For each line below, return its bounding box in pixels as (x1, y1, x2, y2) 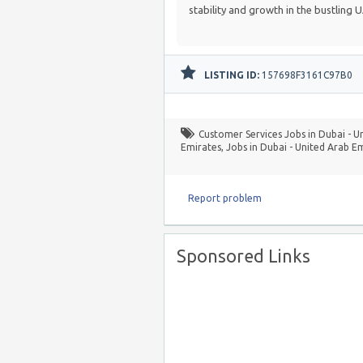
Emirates (181, 142, 221, 152)
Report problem (188, 193, 262, 203)
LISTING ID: (204, 70, 259, 80)
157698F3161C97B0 (259, 70, 352, 80)
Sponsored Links (177, 246, 310, 266)
